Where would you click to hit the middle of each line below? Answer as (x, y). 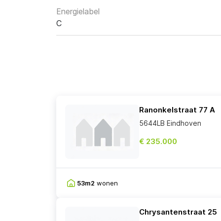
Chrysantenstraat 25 (178, 212)
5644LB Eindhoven (170, 123)
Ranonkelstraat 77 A (177, 110)
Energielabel (78, 12)
